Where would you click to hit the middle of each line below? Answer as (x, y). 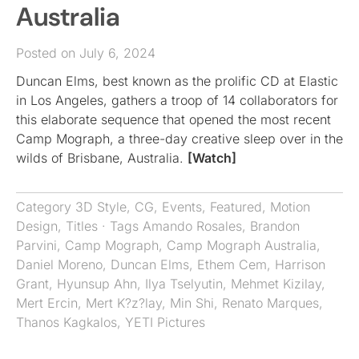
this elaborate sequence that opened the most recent (173, 119)
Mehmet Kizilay (276, 283)
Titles (82, 226)
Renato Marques (270, 303)
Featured (236, 206)
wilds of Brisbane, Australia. (102, 157)
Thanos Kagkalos (67, 322)
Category (46, 206)
